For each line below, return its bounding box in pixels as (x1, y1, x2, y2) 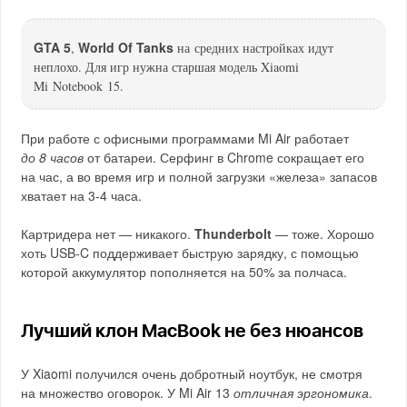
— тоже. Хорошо (272, 223, 375, 243)
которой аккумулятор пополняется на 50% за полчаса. (21, 262, 348, 281)
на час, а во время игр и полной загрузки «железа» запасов (21, 166, 378, 185)
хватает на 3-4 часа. (21, 185, 143, 204)
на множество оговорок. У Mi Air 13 (21, 382, 234, 402)
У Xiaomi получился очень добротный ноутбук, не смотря (21, 363, 363, 382)
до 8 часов (21, 147, 88, 166)
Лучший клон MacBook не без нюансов (21, 322, 364, 341)
